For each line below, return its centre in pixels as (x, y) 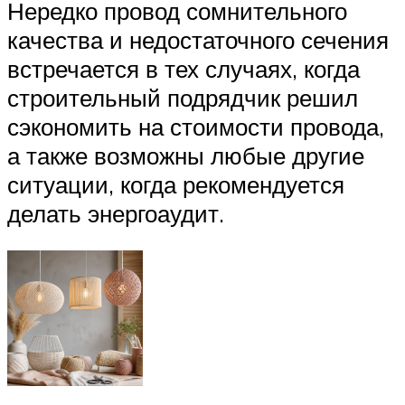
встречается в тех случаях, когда (184, 68)
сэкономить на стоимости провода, (196, 126)
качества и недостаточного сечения (198, 39)
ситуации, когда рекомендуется (176, 184)
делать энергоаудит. (116, 213)
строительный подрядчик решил (183, 97)
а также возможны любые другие (186, 155)
